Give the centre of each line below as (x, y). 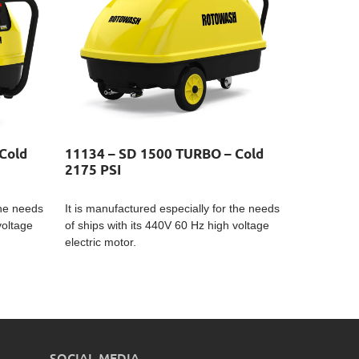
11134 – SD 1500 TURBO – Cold (164, 155)
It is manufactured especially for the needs (172, 208)
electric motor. (101, 242)
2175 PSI (93, 171)
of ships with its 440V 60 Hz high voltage (167, 225)
